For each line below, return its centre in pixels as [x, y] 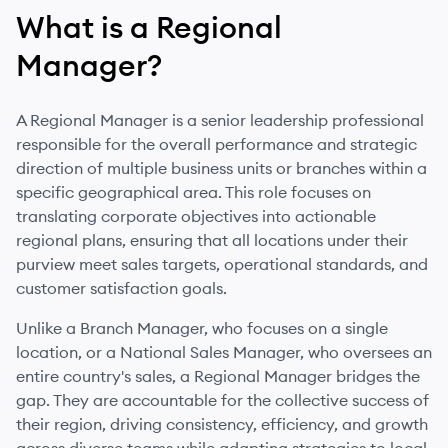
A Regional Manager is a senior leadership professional [220, 120]
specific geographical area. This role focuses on [193, 192]
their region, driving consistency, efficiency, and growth [222, 424]
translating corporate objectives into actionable [196, 216]
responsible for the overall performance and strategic [216, 144]
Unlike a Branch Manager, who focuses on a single [202, 328]
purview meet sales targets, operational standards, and [222, 264]
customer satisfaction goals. [121, 288]
